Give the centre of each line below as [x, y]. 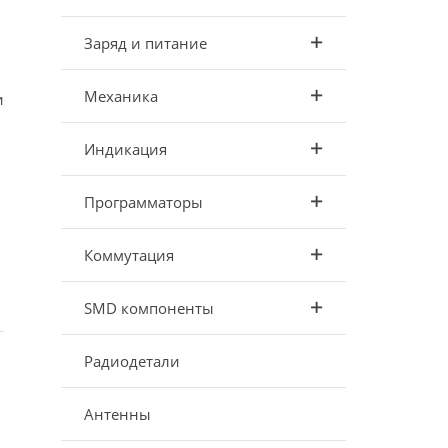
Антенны [117, 414]
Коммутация [128, 255]
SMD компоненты [148, 308]
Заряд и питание [145, 43]
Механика [120, 96]
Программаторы [143, 202]
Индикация [125, 149]
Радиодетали [131, 361]
